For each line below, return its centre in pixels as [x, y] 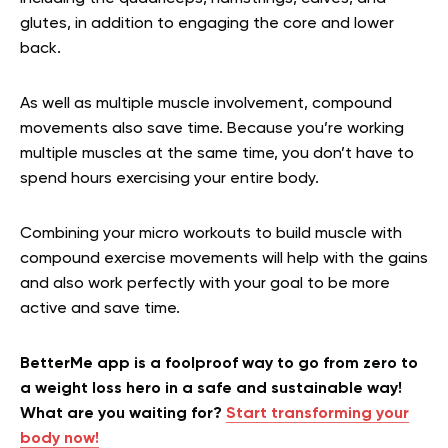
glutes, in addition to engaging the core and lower [207, 23]
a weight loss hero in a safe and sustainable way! [211, 388]
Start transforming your [317, 413]
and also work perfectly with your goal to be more [205, 283]
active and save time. [100, 308]
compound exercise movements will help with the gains [224, 258]
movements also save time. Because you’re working [212, 128]
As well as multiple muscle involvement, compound [206, 103]
